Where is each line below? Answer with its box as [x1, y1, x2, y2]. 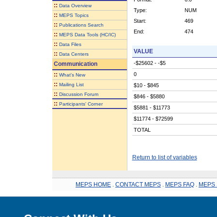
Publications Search [59, 22, 104, 28]
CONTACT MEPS [115, 181, 161, 188]
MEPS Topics [59, 12, 89, 18]
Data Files [59, 41, 81, 47]
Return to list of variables [132, 154, 197, 161]
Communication [52, 60, 97, 67]
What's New [59, 72, 85, 77]
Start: [133, 17, 146, 24]
